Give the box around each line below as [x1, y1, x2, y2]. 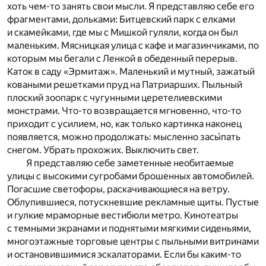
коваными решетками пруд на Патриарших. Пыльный [7, 79, 242, 91]
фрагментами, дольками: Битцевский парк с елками [7, 14, 235, 26]
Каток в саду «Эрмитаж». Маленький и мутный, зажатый [7, 66, 255, 78]
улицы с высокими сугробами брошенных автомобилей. [7, 170, 254, 182]
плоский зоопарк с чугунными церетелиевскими [7, 92, 222, 104]
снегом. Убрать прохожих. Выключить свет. [7, 144, 199, 156]
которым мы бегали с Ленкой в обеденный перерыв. [7, 53, 237, 65]
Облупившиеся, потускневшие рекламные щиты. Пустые [7, 197, 259, 208]
